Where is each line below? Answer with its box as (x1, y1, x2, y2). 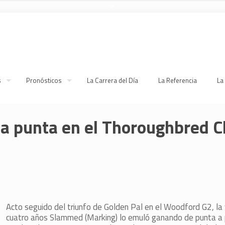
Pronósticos (26, 75, 62, 85)
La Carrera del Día (87, 75, 138, 85)
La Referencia (158, 75, 197, 85)
